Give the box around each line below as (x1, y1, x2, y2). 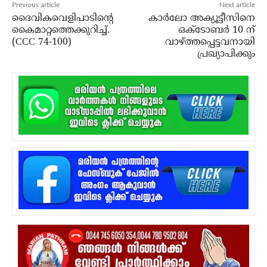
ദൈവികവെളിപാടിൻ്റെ (12, 13, 113, 25)
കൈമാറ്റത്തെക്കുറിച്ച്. (12, 24, 110, 37)
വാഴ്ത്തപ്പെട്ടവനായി (164, 36, 255, 49)
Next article (219, 1, 255, 9)
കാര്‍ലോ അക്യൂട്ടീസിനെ (148, 13, 255, 25)
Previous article (12, 1, 60, 9)
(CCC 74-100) (12, 36, 72, 49)
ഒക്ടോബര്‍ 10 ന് (178, 24, 255, 37)
